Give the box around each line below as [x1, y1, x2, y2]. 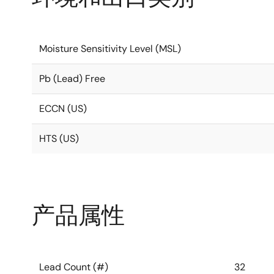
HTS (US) [39, 132, 79, 145]
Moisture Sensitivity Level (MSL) [39, 42, 181, 55]
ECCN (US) [39, 102, 87, 115]
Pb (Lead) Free [39, 72, 105, 85]
